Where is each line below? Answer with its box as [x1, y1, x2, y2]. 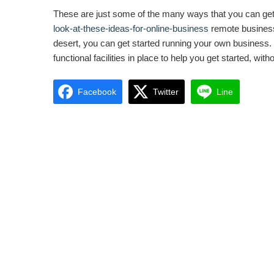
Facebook [78, 86, 116, 97]
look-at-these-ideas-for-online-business [53, 23, 209, 34]
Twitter [153, 86, 179, 97]
